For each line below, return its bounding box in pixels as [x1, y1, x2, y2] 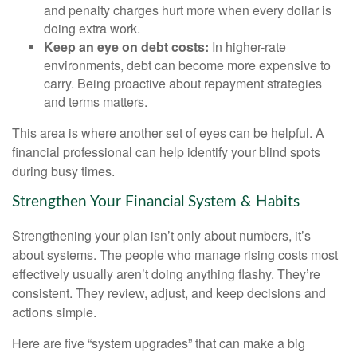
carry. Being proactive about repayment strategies [44, 74, 322, 93]
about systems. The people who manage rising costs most [12, 245, 338, 265]
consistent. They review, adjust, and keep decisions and [12, 284, 326, 303]
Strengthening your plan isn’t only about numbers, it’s [12, 226, 311, 245]
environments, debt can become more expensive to [44, 56, 331, 75]
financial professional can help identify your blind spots [12, 143, 320, 162]
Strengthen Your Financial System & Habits [12, 194, 300, 210]
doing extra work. [44, 19, 140, 38]
